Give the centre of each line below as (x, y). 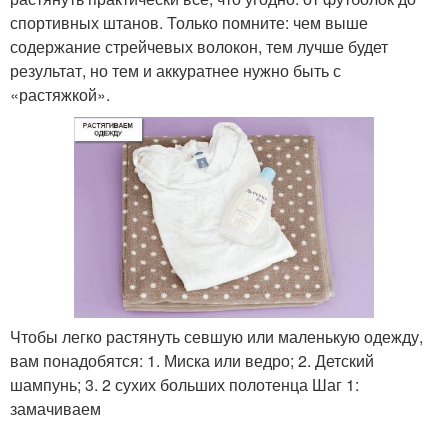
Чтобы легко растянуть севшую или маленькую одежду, (216, 336)
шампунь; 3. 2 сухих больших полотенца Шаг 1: (184, 384)
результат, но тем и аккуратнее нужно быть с (175, 70)
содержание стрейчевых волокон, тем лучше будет (199, 46)
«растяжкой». (60, 94)
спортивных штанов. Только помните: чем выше (189, 22)
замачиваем (55, 408)
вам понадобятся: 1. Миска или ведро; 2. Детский (192, 360)
